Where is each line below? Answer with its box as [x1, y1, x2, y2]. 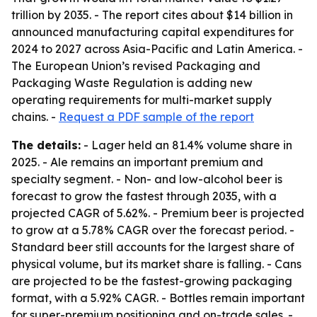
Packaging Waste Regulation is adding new [11, 76, 253, 90]
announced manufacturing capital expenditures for [11, 25, 294, 39]
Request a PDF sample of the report [59, 110, 254, 124]
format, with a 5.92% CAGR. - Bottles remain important [11, 291, 305, 305]
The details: [11, 138, 81, 152]
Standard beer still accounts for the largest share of [11, 240, 294, 254]
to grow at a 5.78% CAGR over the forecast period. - [11, 223, 294, 237]
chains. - [11, 110, 59, 124]
